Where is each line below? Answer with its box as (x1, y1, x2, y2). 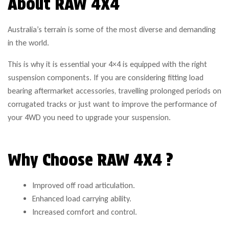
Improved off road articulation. (32, 180, 135, 190)
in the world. (8, 37, 49, 48)
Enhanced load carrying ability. (32, 193, 131, 203)
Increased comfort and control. (32, 207, 137, 217)
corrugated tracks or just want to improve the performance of (8, 99, 217, 109)
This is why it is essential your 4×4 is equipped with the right (8, 59, 207, 69)
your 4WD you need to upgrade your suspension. (8, 112, 171, 122)
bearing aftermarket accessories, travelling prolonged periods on (8, 85, 221, 96)
